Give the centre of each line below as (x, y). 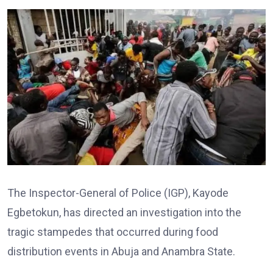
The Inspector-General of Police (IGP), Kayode (118, 193)
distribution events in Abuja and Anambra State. (121, 252)
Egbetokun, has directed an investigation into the (124, 213)
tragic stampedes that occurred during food (113, 232)
